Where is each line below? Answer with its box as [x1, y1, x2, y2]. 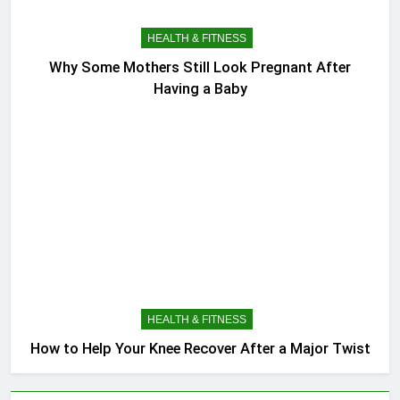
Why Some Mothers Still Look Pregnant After [49, 59, 351, 77]
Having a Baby [153, 80, 247, 98]
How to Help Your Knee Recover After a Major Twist [29, 339, 371, 357]
